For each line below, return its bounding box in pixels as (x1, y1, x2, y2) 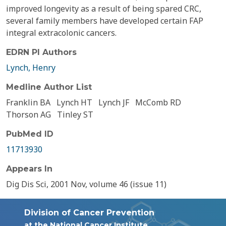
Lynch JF (98, 97, 129, 108)
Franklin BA (6, 97, 50, 108)
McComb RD (135, 97, 181, 108)
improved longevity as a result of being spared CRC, (6, 3, 201, 14)
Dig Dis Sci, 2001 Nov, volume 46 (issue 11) (6, 179, 166, 190)
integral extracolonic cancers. (6, 27, 117, 38)
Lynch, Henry (6, 62, 55, 73)
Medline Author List (6, 82, 92, 92)
